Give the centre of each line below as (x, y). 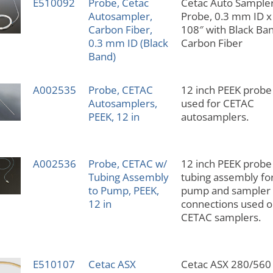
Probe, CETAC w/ (127, 164)
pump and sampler (225, 191)
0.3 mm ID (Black (128, 43)
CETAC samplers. (221, 218)
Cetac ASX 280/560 (226, 264)
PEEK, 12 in (114, 117)
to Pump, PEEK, (123, 191)
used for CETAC (217, 104)
